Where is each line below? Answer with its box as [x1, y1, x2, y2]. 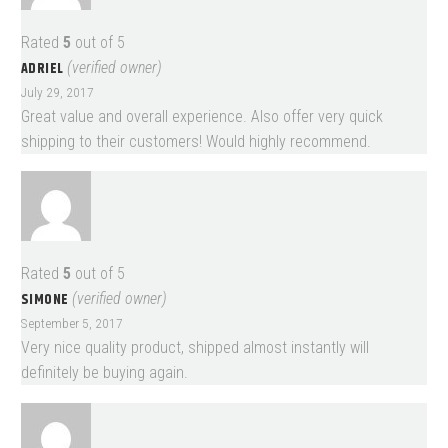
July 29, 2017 [21, 83, 94, 100]
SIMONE [21, 289, 72, 312]
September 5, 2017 [21, 315, 123, 332]
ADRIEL [21, 57, 67, 80]
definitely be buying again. [21, 363, 188, 383]
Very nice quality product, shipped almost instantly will [21, 338, 369, 358]
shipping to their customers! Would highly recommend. [21, 131, 371, 151]
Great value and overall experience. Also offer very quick [21, 106, 383, 126]
